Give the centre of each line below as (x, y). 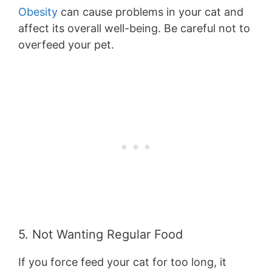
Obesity (38, 12)
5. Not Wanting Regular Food (100, 234)
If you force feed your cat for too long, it (122, 262)
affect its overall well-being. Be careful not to (134, 28)
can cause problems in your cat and (151, 12)
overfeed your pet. (66, 44)
